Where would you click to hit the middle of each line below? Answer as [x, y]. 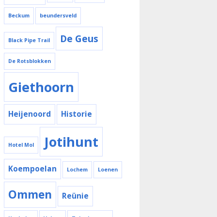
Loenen [108, 170]
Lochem [77, 170]
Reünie [75, 196]
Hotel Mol [21, 145]
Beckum [19, 16]
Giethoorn [41, 87]
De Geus [79, 39]
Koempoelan [32, 169]
